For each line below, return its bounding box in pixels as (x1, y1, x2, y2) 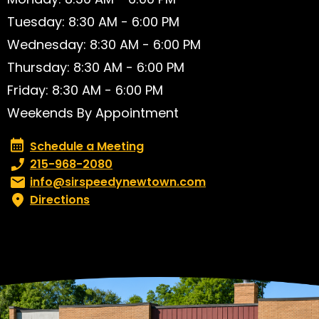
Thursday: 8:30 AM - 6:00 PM (7, 58, 184, 77)
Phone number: (7, 156, 93, 173)
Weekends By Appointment (7, 104, 179, 122)
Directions (30, 192, 90, 209)
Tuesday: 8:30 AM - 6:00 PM (7, 13, 179, 31)
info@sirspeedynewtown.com (30, 174, 206, 191)
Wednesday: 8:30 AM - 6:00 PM (7, 36, 201, 54)
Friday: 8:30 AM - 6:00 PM (7, 81, 163, 100)
